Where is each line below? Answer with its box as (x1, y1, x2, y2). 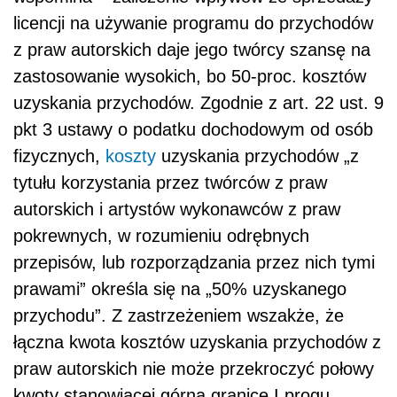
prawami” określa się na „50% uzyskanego (13, 279, 346, 300)
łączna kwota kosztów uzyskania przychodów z (13, 332, 381, 353)
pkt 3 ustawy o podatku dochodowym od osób (13, 120, 373, 140)
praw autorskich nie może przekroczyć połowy (13, 359, 374, 379)
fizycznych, (13, 146, 105, 167)
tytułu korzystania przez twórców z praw (13, 173, 327, 193)
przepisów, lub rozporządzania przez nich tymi (13, 253, 375, 273)
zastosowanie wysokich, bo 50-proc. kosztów (13, 66, 366, 87)
